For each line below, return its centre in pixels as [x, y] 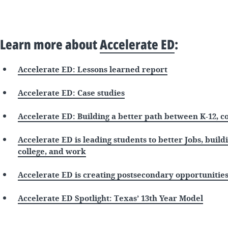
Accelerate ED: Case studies [71, 93]
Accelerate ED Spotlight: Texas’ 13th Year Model [110, 198]
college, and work [52, 152]
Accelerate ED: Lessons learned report [93, 70]
